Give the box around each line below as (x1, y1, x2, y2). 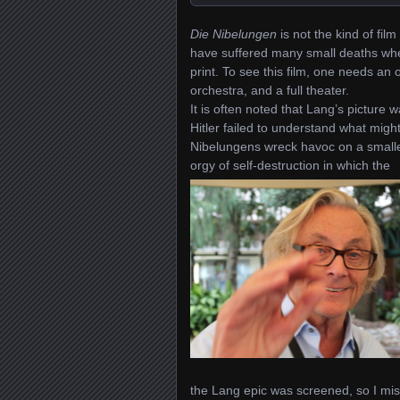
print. (190, 64, 222, 79)
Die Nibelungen (190, 27, 277, 42)
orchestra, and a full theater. (190, 83, 349, 98)
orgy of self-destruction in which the (190, 158, 390, 173)
